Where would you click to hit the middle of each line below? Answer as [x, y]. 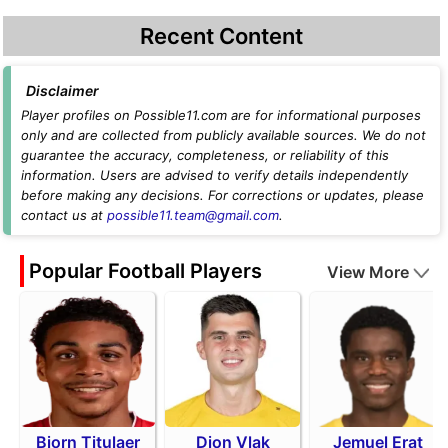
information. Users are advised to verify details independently [214, 174]
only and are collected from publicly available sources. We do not [223, 134]
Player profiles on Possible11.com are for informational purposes [221, 114]
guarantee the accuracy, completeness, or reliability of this [205, 154]
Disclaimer [62, 90]
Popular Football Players [145, 270]
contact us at [64, 214]
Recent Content [221, 35]
